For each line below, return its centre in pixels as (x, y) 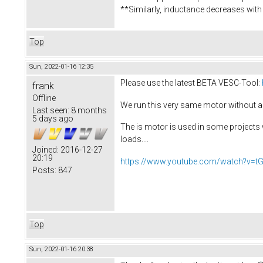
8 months (88, 110)
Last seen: (51, 110)
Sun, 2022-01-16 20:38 (61, 249)
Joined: (45, 149)
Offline (44, 98)
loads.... (134, 139)
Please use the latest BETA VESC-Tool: (191, 82)
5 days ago (53, 118)
